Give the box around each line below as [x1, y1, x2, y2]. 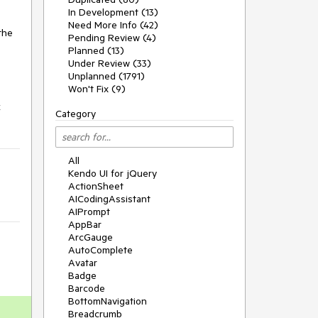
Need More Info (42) [68, 18, 158, 31]
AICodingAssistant [68, 192, 150, 205]
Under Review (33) [68, 57, 151, 70]
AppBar [68, 218, 102, 231]
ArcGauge [68, 231, 113, 243]
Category [55, 107, 96, 120]
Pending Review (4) [68, 31, 156, 44]
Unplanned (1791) [68, 70, 145, 82]
